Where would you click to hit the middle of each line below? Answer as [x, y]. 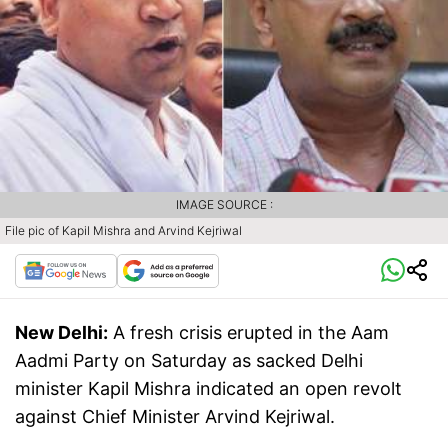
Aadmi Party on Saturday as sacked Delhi [189, 360]
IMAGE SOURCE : [224, 204]
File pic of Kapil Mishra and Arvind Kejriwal [123, 230]
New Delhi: [61, 332]
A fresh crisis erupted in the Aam [251, 332]
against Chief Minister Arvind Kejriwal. [177, 416]
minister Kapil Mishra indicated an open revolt [208, 388]
